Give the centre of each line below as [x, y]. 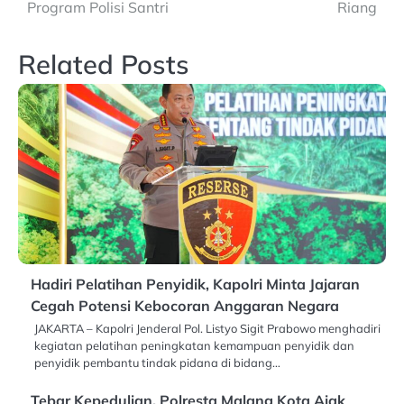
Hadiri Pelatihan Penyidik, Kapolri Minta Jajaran [195, 284]
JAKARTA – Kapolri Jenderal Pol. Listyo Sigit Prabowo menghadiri [207, 328]
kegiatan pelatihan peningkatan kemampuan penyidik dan [194, 345]
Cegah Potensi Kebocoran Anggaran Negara [185, 305]
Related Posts [104, 64]
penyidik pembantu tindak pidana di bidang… [157, 362]
